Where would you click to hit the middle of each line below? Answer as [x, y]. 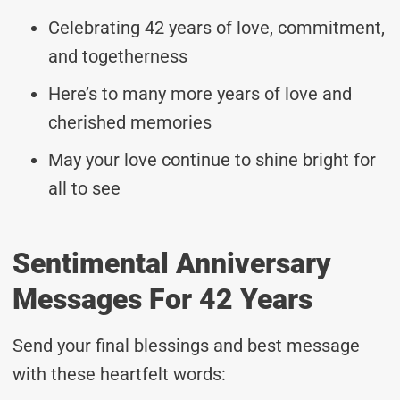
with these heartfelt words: [119, 374]
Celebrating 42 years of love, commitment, [217, 27]
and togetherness [118, 56]
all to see [84, 188]
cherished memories [130, 122]
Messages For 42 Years [162, 299]
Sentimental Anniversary [172, 263]
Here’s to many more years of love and [200, 93]
